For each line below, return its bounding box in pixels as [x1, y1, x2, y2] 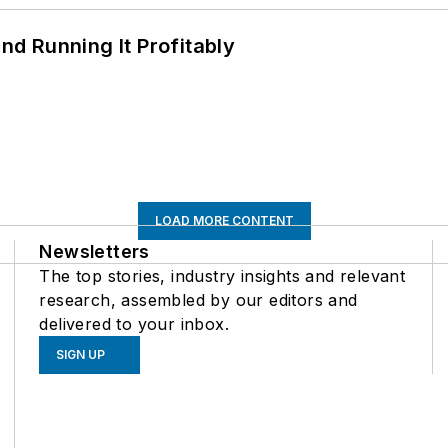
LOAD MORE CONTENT [154, 213, 294, 229]
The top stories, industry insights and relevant [39, 266, 406, 287]
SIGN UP [56, 347, 106, 363]
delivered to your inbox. [39, 314, 229, 335]
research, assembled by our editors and [39, 290, 358, 311]
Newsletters [39, 241, 150, 263]
